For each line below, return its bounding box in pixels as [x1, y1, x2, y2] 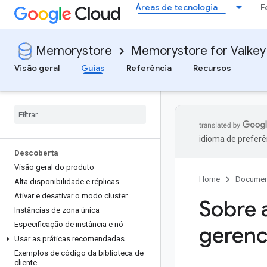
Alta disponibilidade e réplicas [14, 177, 119, 186]
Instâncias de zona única [14, 206, 100, 215]
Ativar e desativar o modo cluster [14, 191, 128, 200]
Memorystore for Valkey [131, 44, 266, 58]
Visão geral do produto [14, 163, 94, 172]
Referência [126, 63, 172, 73]
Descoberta [14, 148, 58, 157]
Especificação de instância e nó [14, 220, 123, 229]
